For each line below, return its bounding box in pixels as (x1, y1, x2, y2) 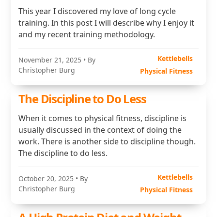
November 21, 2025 (18, 55, 82, 64)
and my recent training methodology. (18, 29, 155, 40)
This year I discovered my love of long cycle (18, 6, 176, 16)
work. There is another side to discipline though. (18, 136, 196, 147)
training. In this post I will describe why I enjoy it (18, 17, 195, 28)
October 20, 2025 (18, 174, 74, 183)
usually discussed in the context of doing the (18, 124, 182, 135)
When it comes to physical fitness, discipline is (18, 113, 187, 124)
